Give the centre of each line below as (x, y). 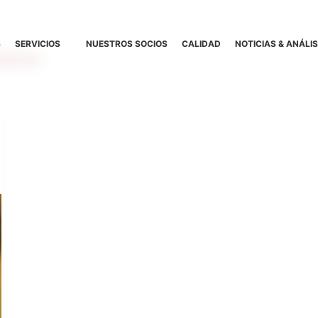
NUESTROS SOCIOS (126, 44)
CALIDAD (201, 44)
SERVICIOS (38, 44)
